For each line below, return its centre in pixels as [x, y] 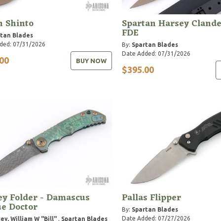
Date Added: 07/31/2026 [156, 53]
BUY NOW [91, 60]
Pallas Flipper [151, 198]
